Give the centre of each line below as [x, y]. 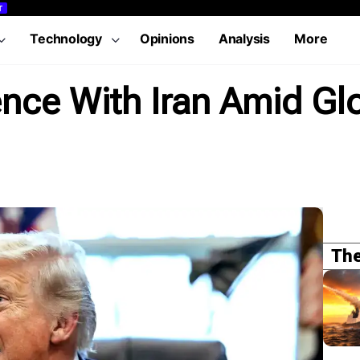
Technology [66, 39]
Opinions [167, 39]
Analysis [244, 39]
